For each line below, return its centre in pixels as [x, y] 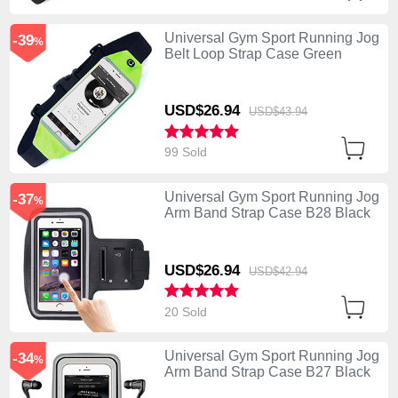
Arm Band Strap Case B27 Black [267, 371]
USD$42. [272, 271]
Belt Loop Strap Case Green [253, 53]
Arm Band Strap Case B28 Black [267, 212]
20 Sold [187, 311]
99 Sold [187, 152]
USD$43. [272, 112]
